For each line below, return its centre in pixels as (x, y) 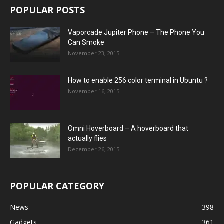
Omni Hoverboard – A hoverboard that (128, 128)
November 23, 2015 (94, 53)
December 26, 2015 (94, 149)
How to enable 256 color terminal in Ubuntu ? (138, 80)
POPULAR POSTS (47, 10)
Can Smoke (86, 42)
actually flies (87, 138)
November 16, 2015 (94, 91)
